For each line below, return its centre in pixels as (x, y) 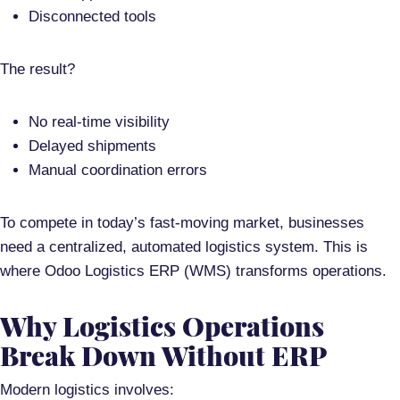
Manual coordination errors (118, 171)
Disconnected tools (92, 17)
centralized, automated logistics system (182, 247)
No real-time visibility (99, 122)
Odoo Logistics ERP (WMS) (138, 271)
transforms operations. (309, 271)
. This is (341, 247)
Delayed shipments (92, 146)
